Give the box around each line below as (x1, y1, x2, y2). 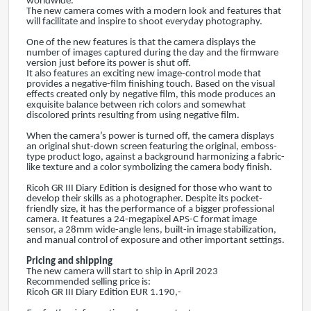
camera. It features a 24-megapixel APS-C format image (26, 215, 257, 225)
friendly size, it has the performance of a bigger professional (26, 204, 274, 215)
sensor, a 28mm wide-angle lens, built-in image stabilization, (26, 225, 276, 235)
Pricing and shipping (26, 256, 112, 267)
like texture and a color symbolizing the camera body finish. (26, 162, 272, 173)
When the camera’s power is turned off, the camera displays (26, 131, 274, 142)
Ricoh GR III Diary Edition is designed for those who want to (26, 183, 272, 194)
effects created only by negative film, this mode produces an (26, 90, 276, 100)
